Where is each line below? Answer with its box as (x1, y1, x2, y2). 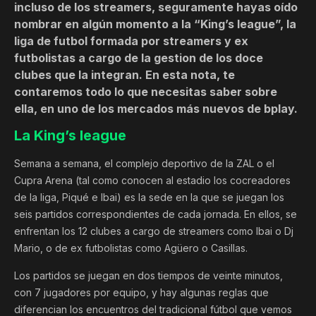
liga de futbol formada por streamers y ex (14, 34, 248, 48)
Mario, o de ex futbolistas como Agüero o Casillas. (14, 242, 248, 255)
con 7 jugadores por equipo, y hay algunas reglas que (14, 286, 269, 298)
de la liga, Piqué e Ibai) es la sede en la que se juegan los (14, 191, 284, 204)
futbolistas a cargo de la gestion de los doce (14, 51, 263, 65)
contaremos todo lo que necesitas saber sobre (14, 85, 277, 99)
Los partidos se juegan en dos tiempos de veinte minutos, (14, 269, 283, 281)
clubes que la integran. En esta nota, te (14, 68, 235, 82)
